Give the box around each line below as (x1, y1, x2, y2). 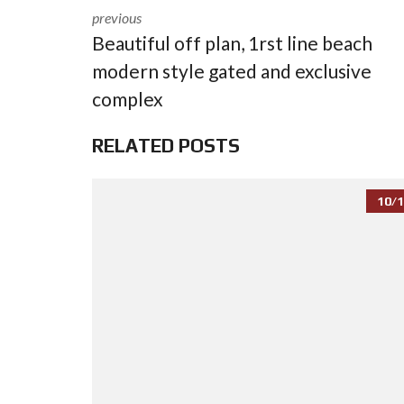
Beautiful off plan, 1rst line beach (92, 32, 372, 54)
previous (92, 9, 142, 26)
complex (92, 87, 163, 110)
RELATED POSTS (92, 134, 240, 157)
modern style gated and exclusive (92, 60, 372, 82)
